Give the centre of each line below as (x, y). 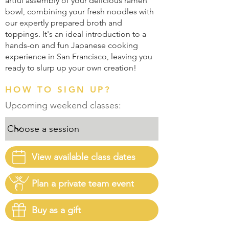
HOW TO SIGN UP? (58, 89)
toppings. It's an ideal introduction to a (76, 34)
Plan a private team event (83, 184)
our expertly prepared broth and (64, 23)
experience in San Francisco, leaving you (79, 56)
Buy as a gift (56, 210)
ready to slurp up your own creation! (71, 68)
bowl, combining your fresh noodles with (79, 12)
